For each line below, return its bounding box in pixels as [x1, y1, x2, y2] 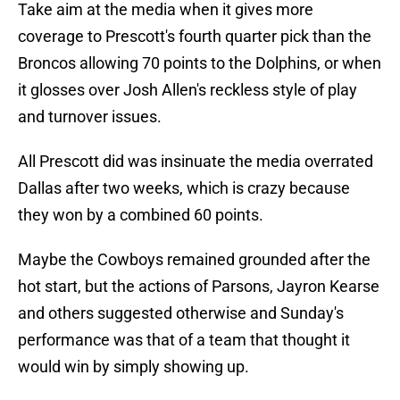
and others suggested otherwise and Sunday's [18, 304, 344, 323]
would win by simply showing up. [18, 357, 249, 377]
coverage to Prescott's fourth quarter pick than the [18, 27, 371, 46]
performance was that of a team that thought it [18, 330, 350, 350]
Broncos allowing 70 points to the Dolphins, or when [18, 54, 381, 73]
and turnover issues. [18, 107, 162, 127]
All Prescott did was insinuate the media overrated [18, 152, 373, 171]
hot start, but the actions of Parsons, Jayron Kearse [18, 277, 379, 296]
